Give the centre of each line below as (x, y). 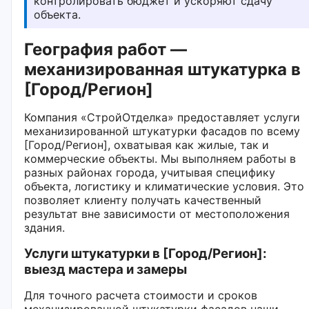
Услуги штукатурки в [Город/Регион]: (146, 253)
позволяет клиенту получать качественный (143, 200)
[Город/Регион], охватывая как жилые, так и (147, 144)
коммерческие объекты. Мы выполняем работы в (160, 158)
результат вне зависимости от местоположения (157, 213)
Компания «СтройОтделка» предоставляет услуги (162, 117)
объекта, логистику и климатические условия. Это (164, 186)
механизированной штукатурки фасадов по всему (162, 131)
